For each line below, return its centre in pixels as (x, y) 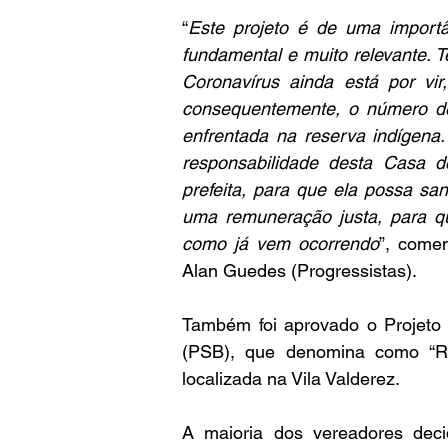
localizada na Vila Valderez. (291, 378)
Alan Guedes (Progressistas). (299, 270)
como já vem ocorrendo (281, 243)
